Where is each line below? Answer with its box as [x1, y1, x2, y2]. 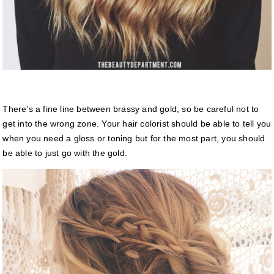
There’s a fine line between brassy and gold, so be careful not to [2, 103, 259, 114]
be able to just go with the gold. [2, 147, 128, 158]
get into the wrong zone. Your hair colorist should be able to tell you [2, 118, 272, 128]
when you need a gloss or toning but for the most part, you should [2, 133, 265, 143]
